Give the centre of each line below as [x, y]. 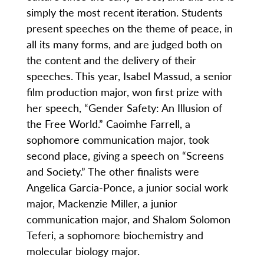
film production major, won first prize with [124, 92]
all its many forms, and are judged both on [124, 44]
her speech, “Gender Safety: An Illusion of [124, 108]
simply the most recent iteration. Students [124, 12]
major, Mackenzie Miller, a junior [102, 203]
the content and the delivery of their [111, 60]
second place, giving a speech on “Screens [125, 156]
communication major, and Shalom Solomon [128, 219]
